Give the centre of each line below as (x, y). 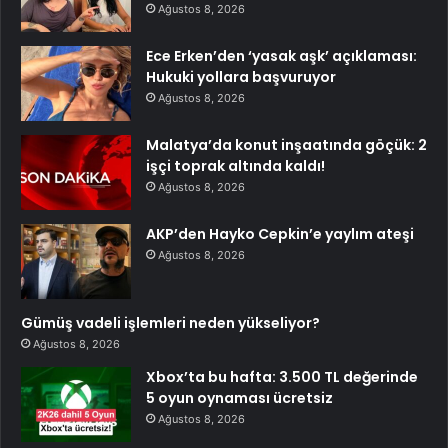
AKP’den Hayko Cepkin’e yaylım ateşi (280, 233)
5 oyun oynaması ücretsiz (239, 397)
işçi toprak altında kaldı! (235, 165)
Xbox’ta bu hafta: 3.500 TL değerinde (282, 376)
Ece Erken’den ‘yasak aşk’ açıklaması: (281, 55)
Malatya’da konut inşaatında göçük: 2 (286, 144)
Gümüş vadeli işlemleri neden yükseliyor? (170, 322)
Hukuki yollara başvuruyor (241, 76)
